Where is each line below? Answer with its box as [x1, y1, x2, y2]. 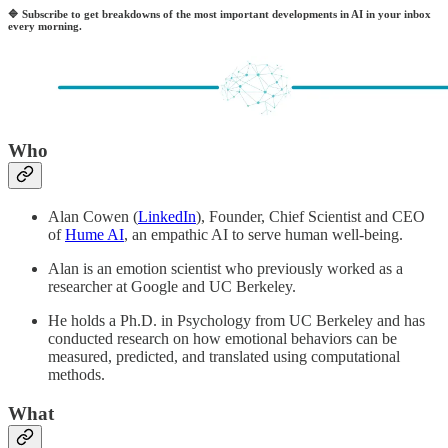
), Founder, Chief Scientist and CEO [196, 208, 425, 226]
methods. [48, 366, 105, 384]
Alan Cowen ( [48, 208, 138, 226]
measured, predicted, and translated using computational [48, 348, 400, 366]
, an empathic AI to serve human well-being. [124, 226, 403, 244]
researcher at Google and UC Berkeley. [48, 278, 296, 296]
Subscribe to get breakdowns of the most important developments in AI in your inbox [22, 7, 431, 20]
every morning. [8, 19, 82, 32]
